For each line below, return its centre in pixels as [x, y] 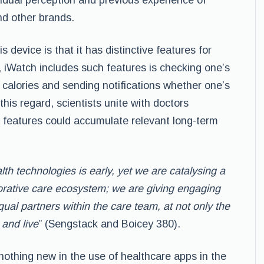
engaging [199, 189]
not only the [202, 206]
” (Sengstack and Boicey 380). [109, 224]
